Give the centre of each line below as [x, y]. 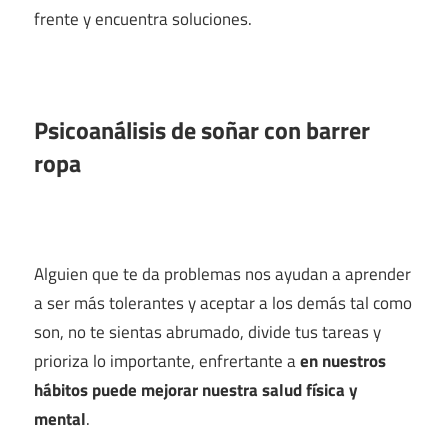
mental [60, 418]
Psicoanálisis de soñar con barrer [202, 129]
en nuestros [343, 360]
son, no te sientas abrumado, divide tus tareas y [207, 331]
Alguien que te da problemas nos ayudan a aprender [222, 273]
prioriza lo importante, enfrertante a [167, 360]
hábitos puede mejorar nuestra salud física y [196, 389]
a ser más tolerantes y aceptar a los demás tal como [223, 302]
